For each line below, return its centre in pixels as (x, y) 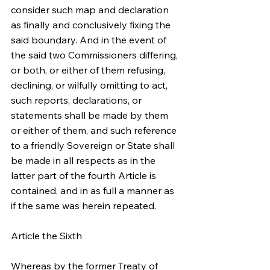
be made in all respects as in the (84, 160)
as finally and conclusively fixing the (92, 25)
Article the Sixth (46, 236)
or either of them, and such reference (95, 130)
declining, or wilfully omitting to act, (90, 85)
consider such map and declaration (91, 10)
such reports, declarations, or (77, 100)
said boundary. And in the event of (90, 40)
